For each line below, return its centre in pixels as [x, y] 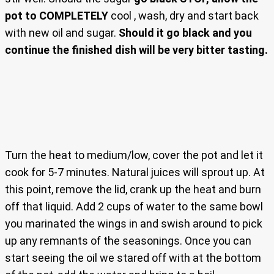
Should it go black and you [185, 33]
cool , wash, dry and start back [183, 16]
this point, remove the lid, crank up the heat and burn [133, 190]
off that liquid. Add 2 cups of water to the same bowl [134, 207]
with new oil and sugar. [62, 33]
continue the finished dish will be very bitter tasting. [136, 50]
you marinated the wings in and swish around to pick [134, 224]
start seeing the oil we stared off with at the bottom [133, 258]
